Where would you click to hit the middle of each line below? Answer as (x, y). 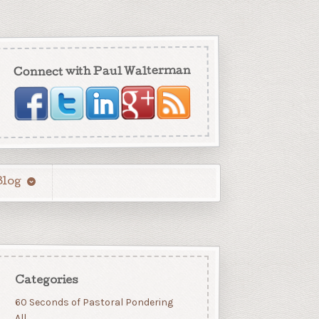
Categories (46, 281)
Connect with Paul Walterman (103, 72)
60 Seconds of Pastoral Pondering (94, 302)
